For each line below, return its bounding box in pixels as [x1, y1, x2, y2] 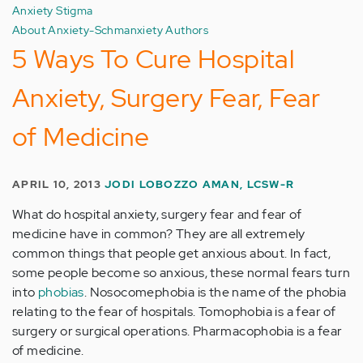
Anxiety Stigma [12, 2, 93, 18]
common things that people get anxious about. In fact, [12, 245, 331, 262]
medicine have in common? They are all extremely [12, 225, 305, 242]
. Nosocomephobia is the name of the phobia [83, 284, 347, 301]
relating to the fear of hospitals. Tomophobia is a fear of [12, 303, 336, 320]
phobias [38, 284, 84, 301]
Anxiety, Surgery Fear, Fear [12, 80, 321, 115]
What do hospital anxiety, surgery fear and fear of [12, 206, 301, 223]
